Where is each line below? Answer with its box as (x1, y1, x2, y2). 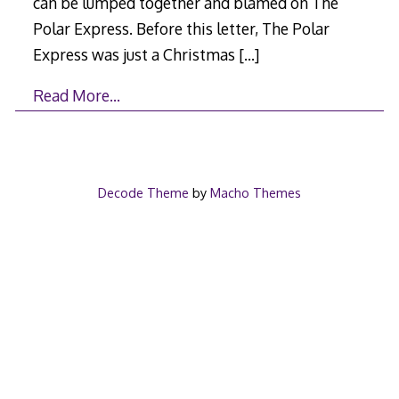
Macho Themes (209, 184, 301, 201)
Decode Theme (97, 184, 189, 201)
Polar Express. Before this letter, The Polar (32, 18, 330, 38)
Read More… (32, 85, 120, 106)
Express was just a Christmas (32, 44, 239, 64)
